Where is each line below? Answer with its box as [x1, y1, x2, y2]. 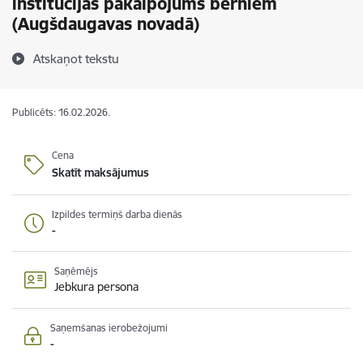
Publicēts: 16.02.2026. [12, 106, 110, 118]
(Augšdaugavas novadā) [12, 13, 199, 35]
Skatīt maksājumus [52, 165, 149, 180]
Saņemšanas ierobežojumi [50, 322, 168, 334]
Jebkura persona [54, 280, 139, 294]
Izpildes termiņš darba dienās [52, 208, 182, 220]
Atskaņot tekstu [33, 51, 119, 66]
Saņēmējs [54, 265, 98, 277]
